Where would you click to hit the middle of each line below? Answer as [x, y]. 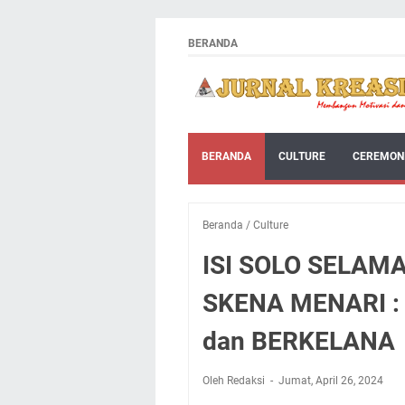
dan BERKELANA [299, 341]
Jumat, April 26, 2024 [331, 380]
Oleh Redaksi [235, 380]
